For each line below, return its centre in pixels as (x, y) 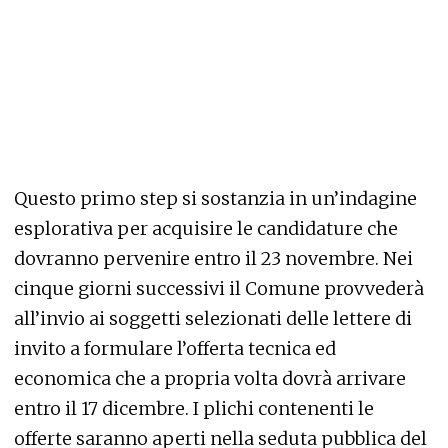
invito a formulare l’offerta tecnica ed (175, 348)
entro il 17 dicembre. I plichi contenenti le (194, 408)
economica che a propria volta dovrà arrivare (210, 378)
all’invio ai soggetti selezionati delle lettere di (213, 318)
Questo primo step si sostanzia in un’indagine (215, 198)
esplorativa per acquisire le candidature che (206, 228)
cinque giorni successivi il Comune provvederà (219, 288)
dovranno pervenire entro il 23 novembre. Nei (213, 258)
